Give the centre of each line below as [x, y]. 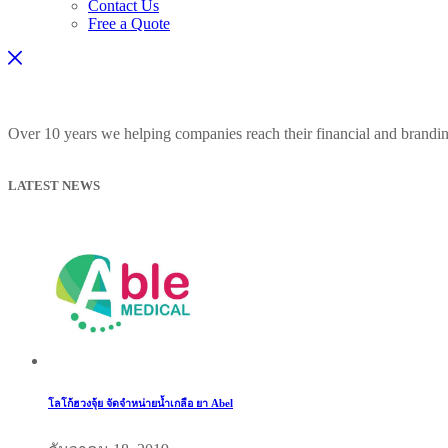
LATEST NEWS [54, 185]
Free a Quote [129, 23]
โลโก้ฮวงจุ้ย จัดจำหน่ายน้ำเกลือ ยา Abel [140, 403]
